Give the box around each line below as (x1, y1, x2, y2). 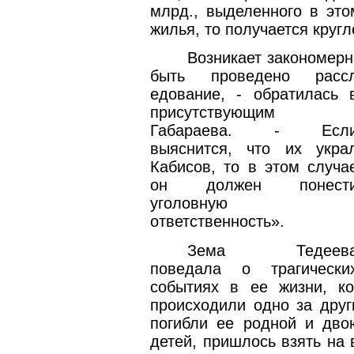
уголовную (150, 194, 228, 213)
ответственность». (150, 213, 284, 231)
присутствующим (150, 104, 275, 122)
